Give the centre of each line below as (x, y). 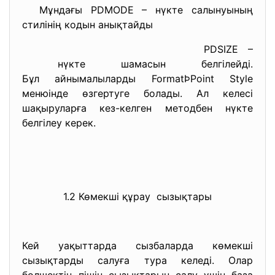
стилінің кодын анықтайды (87, 25)
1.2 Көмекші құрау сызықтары (137, 196)
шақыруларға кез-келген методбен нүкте (137, 108)
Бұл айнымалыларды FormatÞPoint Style (137, 79)
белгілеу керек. (59, 123)
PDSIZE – (137, 49)
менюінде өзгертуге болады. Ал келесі (137, 93)
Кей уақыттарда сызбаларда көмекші (137, 246)
